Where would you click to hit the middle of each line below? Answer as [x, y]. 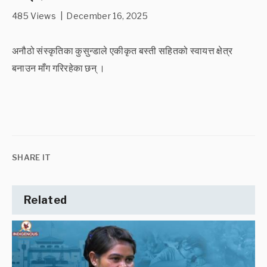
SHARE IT [32, 157]
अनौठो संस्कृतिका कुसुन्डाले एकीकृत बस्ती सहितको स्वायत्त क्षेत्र [122, 51]
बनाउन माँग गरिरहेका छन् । [59, 68]
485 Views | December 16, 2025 [80, 15]
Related [46, 200]
